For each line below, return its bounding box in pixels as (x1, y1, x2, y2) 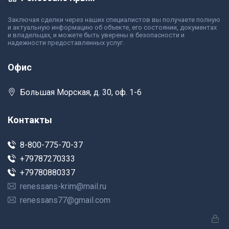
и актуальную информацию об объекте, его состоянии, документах (8, 24, 217, 32)
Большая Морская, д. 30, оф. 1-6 (20, 87, 142, 98)
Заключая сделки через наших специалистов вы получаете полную (8, 16, 220, 24)
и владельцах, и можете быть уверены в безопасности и (8, 31, 185, 39)
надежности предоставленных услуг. (8, 39, 124, 47)
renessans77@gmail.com (20, 195, 110, 205)
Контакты (8, 114, 52, 126)
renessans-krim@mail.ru (20, 181, 106, 192)
